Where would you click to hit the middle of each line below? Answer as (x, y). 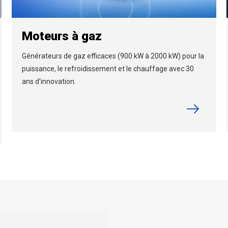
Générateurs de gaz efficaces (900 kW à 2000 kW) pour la (113, 56)
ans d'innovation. (49, 81)
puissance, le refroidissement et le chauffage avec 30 (108, 68)
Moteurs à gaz (62, 36)
